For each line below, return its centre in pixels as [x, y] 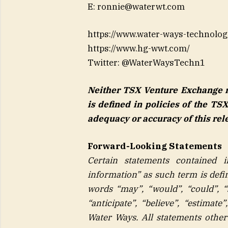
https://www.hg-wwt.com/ [138, 49]
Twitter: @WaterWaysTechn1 [146, 63]
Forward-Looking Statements [154, 146]
